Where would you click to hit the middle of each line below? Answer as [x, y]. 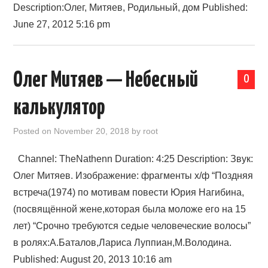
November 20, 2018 [92, 131]
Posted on [34, 131]
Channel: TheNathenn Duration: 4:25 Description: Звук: [133, 159]
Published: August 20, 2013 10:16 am [93, 259]
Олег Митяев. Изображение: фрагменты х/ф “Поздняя [133, 176]
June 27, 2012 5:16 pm [62, 24]
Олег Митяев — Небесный [106, 81]
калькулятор [59, 108]
